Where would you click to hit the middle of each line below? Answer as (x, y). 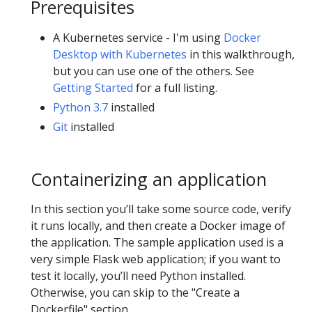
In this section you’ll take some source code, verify (161, 209)
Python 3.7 (80, 107)
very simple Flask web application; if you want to (156, 259)
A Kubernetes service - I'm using (138, 37)
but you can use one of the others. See (154, 71)
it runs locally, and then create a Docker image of (158, 225)
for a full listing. (175, 87)
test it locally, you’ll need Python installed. (138, 275)
